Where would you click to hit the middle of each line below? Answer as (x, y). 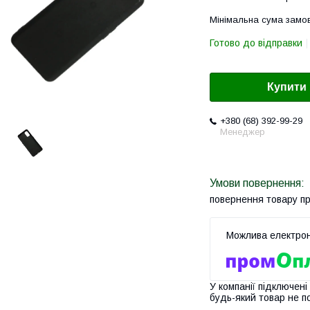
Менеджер (243, 132)
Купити (287, 87)
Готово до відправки (256, 43)
